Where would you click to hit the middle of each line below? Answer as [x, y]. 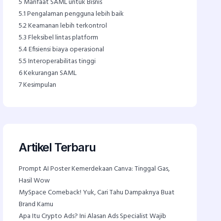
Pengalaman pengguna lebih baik [75, 14]
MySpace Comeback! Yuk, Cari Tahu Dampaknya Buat [97, 193]
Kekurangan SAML [50, 73]
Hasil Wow [35, 181]
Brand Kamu [36, 204]
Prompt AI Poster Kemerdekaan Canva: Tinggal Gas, [94, 169]
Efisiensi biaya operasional [66, 50]
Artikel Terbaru [57, 147]
